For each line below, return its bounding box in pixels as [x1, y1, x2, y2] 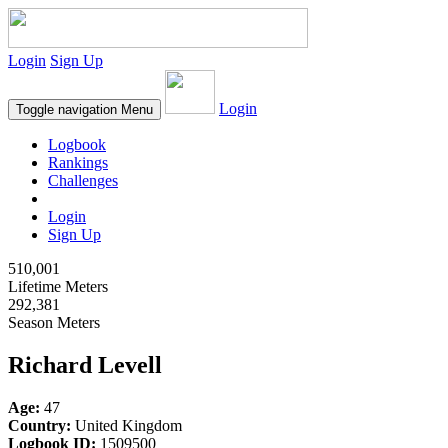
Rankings [48, 154, 108, 171]
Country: [8, 416, 71, 434]
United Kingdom [71, 416, 182, 434]
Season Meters [8, 314, 100, 331]
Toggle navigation [16, 102, 117, 117]
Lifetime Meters [8, 278, 108, 295]
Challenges [48, 172, 118, 189]
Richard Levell [8, 351, 162, 378]
